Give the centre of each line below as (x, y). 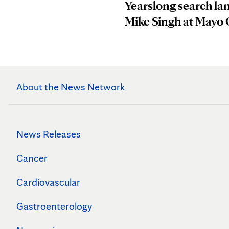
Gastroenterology (54, 206)
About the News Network (71, 87)
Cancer (32, 158)
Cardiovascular (48, 182)
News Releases (49, 134)
